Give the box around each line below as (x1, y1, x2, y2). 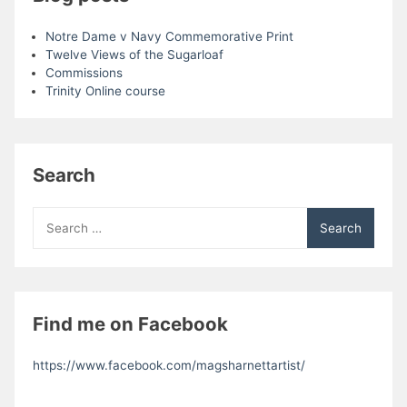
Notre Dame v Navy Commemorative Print (45, 29, 293, 45)
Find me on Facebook (33, 312, 229, 335)
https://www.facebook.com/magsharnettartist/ (33, 358, 306, 372)
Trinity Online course (45, 84, 165, 99)
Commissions (45, 65, 123, 81)
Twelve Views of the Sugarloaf (45, 47, 223, 63)
